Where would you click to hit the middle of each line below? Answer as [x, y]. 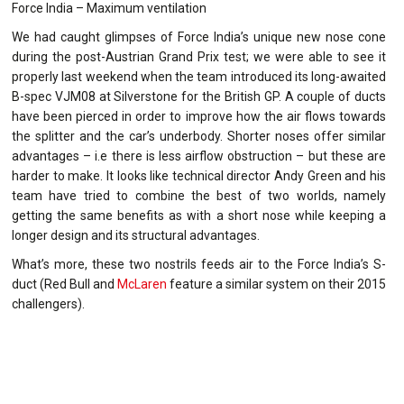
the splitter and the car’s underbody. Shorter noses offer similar [199, 136]
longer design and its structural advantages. [136, 235]
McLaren [142, 284]
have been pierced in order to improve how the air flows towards [199, 116]
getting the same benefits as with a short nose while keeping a [199, 215]
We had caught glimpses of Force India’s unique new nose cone [199, 37]
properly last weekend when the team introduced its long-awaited [199, 76]
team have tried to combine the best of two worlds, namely [199, 195]
